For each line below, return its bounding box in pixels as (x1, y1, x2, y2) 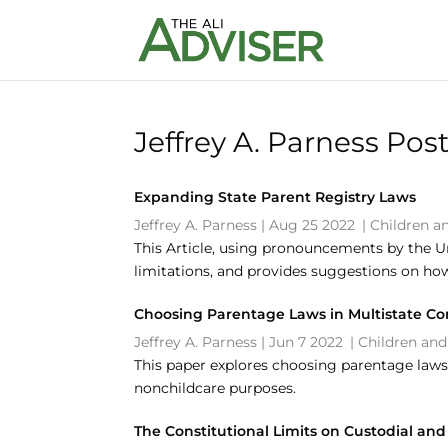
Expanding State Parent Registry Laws (134, 188, 417, 206)
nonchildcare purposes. (134, 379, 297, 397)
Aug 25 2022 (269, 216, 356, 234)
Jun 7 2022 (269, 333, 344, 351)
